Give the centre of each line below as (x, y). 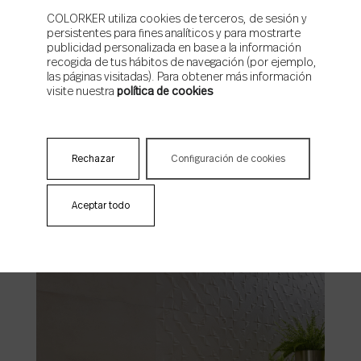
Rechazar (93, 159)
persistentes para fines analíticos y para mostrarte (174, 34)
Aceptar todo (101, 205)
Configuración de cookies (228, 159)
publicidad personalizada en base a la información (174, 48)
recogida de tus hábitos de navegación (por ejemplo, (182, 63)
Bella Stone (131, 187)
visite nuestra (82, 92)
